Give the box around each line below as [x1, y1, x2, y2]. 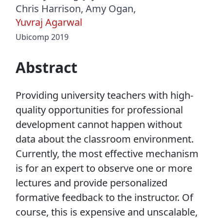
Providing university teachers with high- [16, 89, 193, 102]
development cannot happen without [16, 118, 182, 131]
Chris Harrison [16, 2, 81, 16]
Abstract [16, 57, 77, 78]
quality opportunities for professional [16, 103, 183, 117]
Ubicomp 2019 [16, 32, 69, 43]
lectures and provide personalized [16, 176, 167, 190]
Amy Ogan [86, 2, 133, 16]
